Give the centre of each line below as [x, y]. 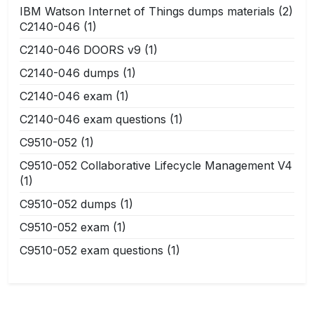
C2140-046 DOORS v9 [80, 49]
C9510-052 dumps [68, 204]
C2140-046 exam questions [93, 119]
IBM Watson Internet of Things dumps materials [147, 11]
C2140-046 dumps [69, 73]
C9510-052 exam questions [91, 250]
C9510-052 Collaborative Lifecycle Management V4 [156, 165]
